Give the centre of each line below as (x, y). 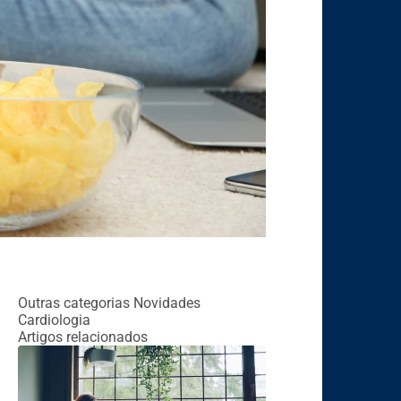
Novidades (166, 303)
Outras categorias (75, 303)
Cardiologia (54, 320)
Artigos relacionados (82, 337)
